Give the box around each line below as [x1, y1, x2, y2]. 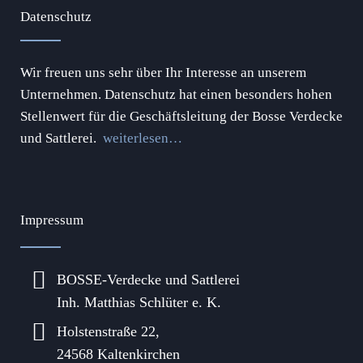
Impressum [20, 212, 83, 228]
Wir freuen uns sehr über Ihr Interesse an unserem [20, 65, 306, 81]
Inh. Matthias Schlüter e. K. [57, 294, 221, 311]
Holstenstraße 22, [57, 323, 160, 340]
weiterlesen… [103, 130, 182, 147]
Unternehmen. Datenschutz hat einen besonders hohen [20, 87, 332, 103]
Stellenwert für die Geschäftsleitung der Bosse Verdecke [20, 109, 343, 125]
